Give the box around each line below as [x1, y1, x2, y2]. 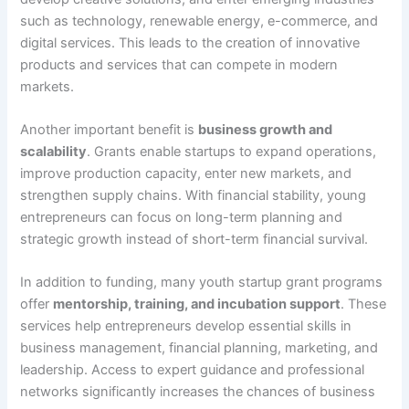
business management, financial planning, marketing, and [20, 340, 379, 357]
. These [341, 296, 387, 313]
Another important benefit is [20, 121, 199, 138]
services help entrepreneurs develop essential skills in [20, 318, 352, 335]
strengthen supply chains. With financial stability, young [20, 186, 367, 204]
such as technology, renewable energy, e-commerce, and [20, 12, 379, 29]
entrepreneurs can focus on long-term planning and [20, 208, 343, 225]
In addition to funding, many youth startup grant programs [20, 274, 383, 291]
